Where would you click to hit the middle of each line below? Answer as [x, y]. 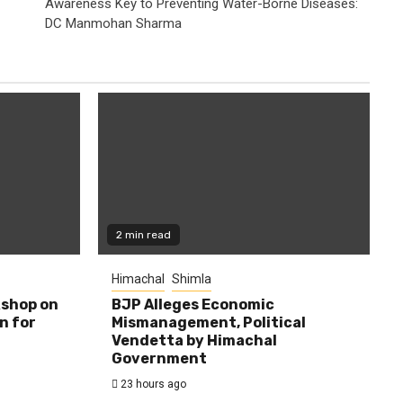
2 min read [143, 234]
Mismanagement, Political [208, 322]
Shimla [191, 278]
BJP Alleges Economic [193, 304]
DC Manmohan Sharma [113, 23]
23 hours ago [152, 384]
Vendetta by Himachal [194, 340]
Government [159, 358]
